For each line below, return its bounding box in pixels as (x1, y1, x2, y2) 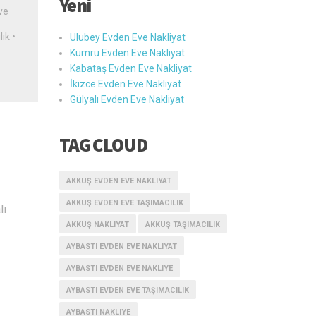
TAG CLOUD (59, 133, 147, 157)
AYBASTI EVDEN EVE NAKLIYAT (66, 242, 177, 251)
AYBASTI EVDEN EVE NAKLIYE (66, 264, 173, 273)
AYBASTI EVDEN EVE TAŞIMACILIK (66, 286, 189, 295)
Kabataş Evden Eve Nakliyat (69, 63, 192, 74)
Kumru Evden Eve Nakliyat (69, 47, 185, 59)
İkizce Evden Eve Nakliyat (69, 78, 181, 90)
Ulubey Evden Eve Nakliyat (69, 32, 186, 43)
